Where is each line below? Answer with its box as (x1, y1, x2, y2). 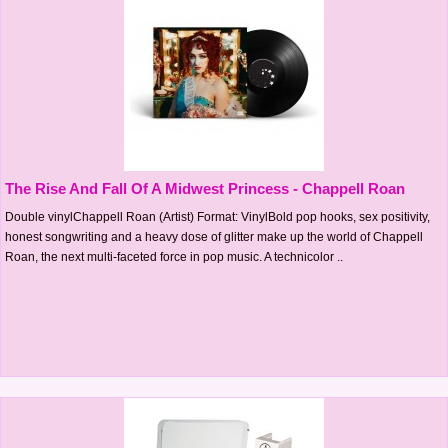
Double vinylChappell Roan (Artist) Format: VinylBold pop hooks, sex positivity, (5, 209, 430, 224)
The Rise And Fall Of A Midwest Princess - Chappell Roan (5, 179, 405, 197)
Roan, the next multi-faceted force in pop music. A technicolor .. (5, 249, 343, 264)
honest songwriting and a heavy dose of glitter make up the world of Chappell (5, 229, 423, 244)
